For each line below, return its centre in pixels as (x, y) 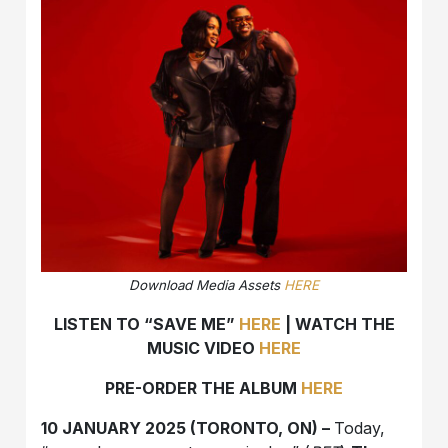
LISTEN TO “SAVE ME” (146, 324)
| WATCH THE (337, 324)
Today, (360, 428)
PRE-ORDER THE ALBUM (203, 388)
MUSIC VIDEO (203, 348)
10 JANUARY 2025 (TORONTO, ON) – (188, 428)
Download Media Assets (206, 285)
